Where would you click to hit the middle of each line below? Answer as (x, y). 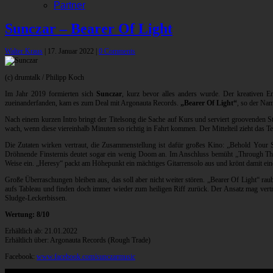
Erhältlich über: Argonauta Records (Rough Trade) (78, 240)
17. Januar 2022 (72, 51)
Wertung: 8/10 (27, 215)
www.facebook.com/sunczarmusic (86, 257)
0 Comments (117, 51)
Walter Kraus (24, 51)
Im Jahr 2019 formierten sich (51, 94)
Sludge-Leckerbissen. (36, 198)
